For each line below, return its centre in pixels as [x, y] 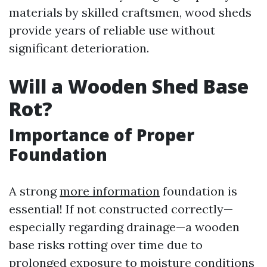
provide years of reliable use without [112, 30]
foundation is [198, 191]
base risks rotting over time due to [106, 245]
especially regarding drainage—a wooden [124, 227]
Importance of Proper [102, 135]
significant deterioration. [79, 48]
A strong [34, 191]
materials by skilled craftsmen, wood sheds [130, 12]
